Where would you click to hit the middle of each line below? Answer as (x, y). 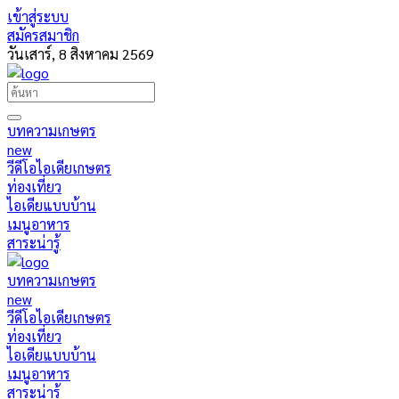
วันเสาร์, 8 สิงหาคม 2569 (81, 54)
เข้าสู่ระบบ (38, 16)
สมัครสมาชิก (43, 35)
